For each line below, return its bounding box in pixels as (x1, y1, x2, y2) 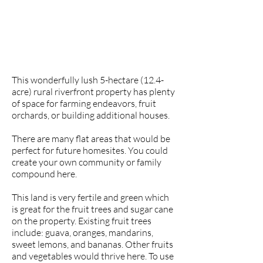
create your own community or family (12, 156, 161, 168)
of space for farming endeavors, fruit (12, 97, 156, 109)
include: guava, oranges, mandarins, (12, 227, 153, 238)
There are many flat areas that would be (12, 133, 170, 144)
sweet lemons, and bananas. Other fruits (12, 238, 173, 250)
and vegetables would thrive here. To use (12, 250, 174, 262)
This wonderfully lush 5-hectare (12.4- (12, 74, 164, 86)
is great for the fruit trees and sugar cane (12, 203, 173, 215)
